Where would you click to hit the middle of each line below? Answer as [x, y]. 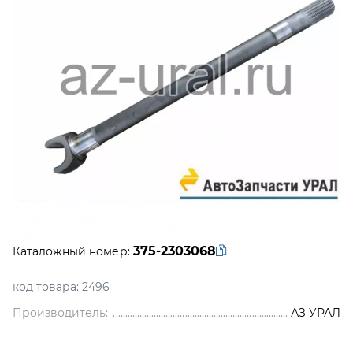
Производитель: [61, 313]
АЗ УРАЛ [315, 313]
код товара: [46, 287]
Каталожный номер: [71, 251]
